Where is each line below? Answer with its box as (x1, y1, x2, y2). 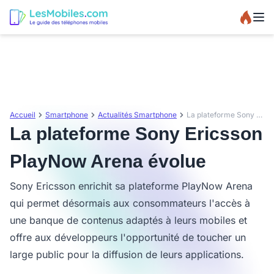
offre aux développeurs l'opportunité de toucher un (10, 231, 246, 243)
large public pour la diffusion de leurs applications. (10, 248, 244, 261)
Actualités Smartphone (98, 110, 177, 119)
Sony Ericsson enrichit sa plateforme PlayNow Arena (10, 180, 253, 192)
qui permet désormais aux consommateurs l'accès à (10, 197, 250, 209)
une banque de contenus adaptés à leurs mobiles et (10, 214, 247, 226)
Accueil (10, 110, 35, 119)
